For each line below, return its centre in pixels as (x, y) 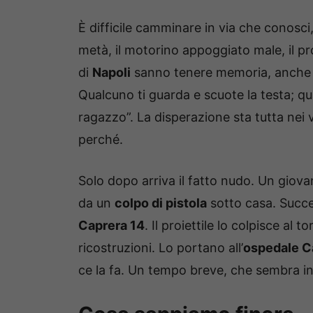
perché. (101, 140)
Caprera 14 (111, 226)
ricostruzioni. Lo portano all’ (161, 248)
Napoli (111, 73)
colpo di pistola (161, 203)
